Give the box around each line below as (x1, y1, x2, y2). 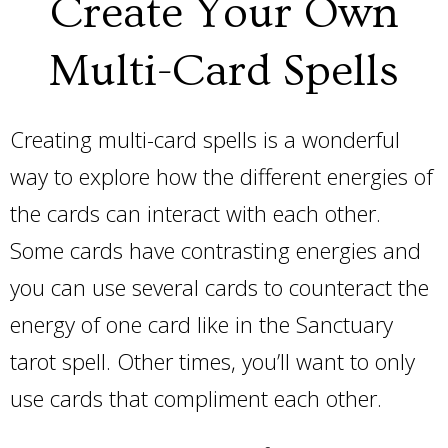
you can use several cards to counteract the (10, 272, 429, 302)
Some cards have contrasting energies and (10, 235, 421, 265)
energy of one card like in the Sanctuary (10, 309, 393, 339)
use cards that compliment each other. (10, 383, 388, 413)
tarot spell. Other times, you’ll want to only (10, 346, 415, 376)
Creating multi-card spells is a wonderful (10, 124, 400, 154)
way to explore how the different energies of (10, 161, 433, 191)
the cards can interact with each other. (10, 198, 381, 228)
